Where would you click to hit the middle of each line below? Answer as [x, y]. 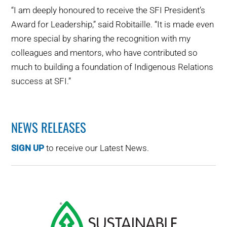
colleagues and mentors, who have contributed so [105, 53]
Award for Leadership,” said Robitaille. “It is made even [113, 25]
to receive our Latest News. [97, 148]
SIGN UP [28, 148]
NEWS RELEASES [49, 127]
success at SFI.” [41, 81]
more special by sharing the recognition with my [101, 39]
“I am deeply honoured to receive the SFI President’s [108, 10]
